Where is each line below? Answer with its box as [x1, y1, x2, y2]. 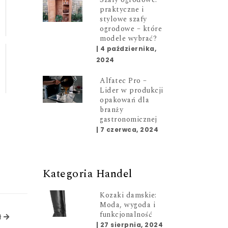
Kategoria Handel [42, 165, 132, 182]
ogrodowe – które [100, 23, 162, 34]
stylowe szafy [100, 14, 147, 24]
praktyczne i [100, 4, 144, 15]
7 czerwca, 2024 [100, 125, 159, 134]
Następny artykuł [9, 212, 68, 222]
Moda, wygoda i [100, 199, 156, 210]
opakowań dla [100, 95, 150, 105]
